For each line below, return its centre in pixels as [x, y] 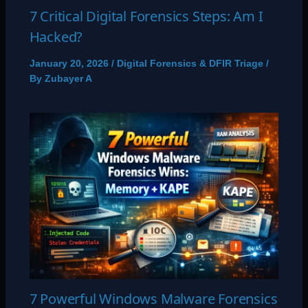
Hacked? [56, 36]
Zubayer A [68, 78]
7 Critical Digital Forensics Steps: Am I [146, 16]
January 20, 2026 [70, 63]
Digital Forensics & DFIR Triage [190, 63]
